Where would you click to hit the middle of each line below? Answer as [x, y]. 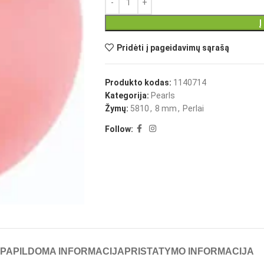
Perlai [193, 109]
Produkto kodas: [139, 83]
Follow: [119, 129]
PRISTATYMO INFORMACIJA [189, 251]
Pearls [163, 96]
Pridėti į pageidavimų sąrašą [173, 47]
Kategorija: [127, 96]
